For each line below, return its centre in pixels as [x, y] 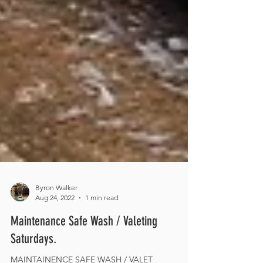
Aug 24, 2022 [55, 216]
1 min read [102, 216]
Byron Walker [56, 206]
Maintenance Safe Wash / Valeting [84, 240]
